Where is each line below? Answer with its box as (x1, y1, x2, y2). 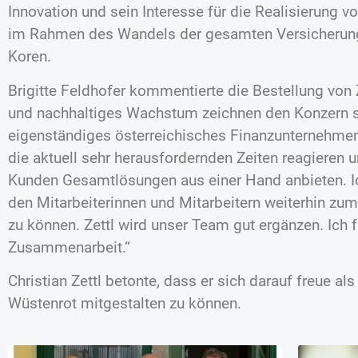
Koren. (8, 47, 51, 66)
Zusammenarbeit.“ (8, 237, 130, 257)
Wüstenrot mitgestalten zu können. (8, 293, 241, 312)
